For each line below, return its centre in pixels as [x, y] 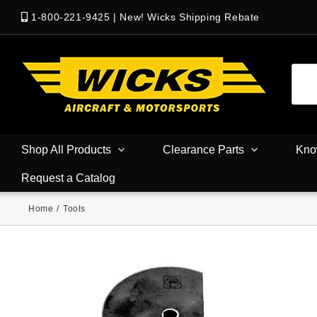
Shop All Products [66, 149]
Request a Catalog [68, 178]
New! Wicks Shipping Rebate [190, 17]
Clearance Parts [203, 149]
